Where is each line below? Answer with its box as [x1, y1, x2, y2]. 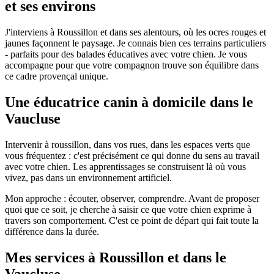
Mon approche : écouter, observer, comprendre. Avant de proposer [5, 193, 259, 204]
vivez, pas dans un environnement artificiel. [5, 172, 172, 183]
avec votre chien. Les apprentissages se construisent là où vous [5, 161, 246, 172]
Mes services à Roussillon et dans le [5, 249, 226, 265]
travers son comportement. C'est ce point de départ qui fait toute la [5, 215, 259, 226]
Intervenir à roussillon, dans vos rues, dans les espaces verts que [5, 139, 250, 150]
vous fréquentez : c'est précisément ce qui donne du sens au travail [5, 150, 259, 161]
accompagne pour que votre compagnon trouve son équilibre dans [5, 59, 259, 70]
